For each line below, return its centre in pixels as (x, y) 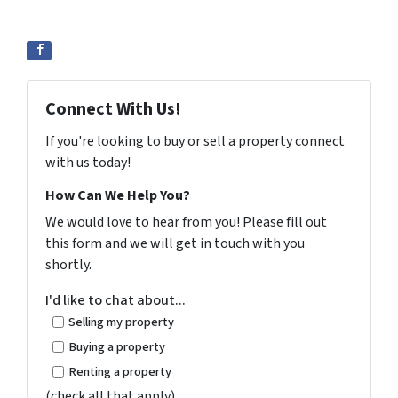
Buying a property (116, 347)
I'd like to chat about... (115, 301)
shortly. (68, 265)
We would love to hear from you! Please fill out (186, 223)
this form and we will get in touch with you (175, 244)
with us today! (88, 163)
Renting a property (119, 372)
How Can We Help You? (118, 196)
